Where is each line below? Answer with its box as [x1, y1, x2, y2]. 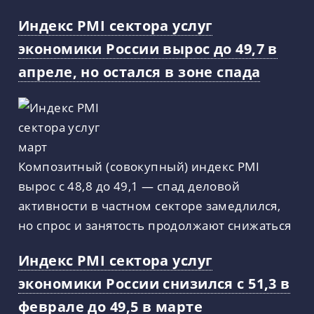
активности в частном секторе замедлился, [18, 196, 281, 214]
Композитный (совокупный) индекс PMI [18, 157, 260, 175]
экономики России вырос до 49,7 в [18, 38, 278, 58]
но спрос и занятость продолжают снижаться [18, 216, 292, 233]
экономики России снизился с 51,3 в [18, 273, 290, 294]
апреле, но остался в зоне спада [18, 61, 261, 81]
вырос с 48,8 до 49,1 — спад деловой [18, 177, 240, 194]
